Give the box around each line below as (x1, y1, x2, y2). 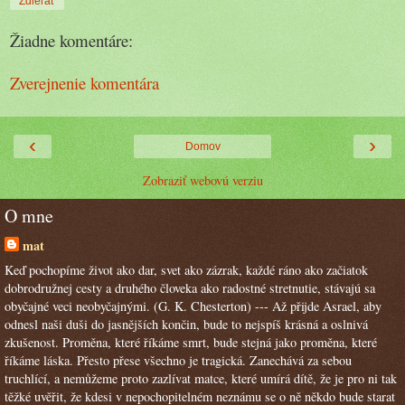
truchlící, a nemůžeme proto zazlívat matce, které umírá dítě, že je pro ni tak (5, 370, 397, 388)
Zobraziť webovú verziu (142, 172, 263, 190)
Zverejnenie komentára (10, 71, 159, 94)
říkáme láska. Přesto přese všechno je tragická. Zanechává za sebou (5, 352, 352, 370)
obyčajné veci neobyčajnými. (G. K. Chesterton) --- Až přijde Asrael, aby (5, 297, 381, 316)
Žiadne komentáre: (10, 29, 133, 52)
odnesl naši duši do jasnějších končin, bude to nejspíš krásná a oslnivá (5, 316, 368, 334)
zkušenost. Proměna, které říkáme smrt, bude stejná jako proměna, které (5, 334, 377, 352)
